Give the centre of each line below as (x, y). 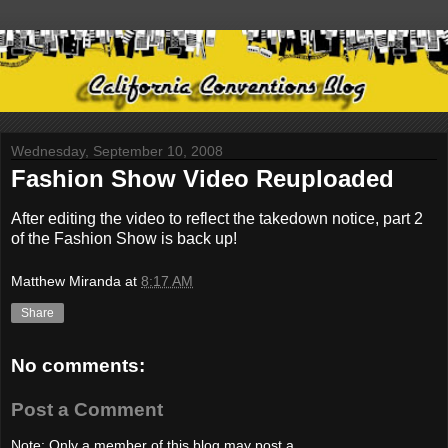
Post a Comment (87, 409)
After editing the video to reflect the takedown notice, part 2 (217, 218)
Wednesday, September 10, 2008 (117, 150)
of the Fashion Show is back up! (124, 238)
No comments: (78, 365)
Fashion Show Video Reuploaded (202, 178)
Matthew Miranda (66, 281)
